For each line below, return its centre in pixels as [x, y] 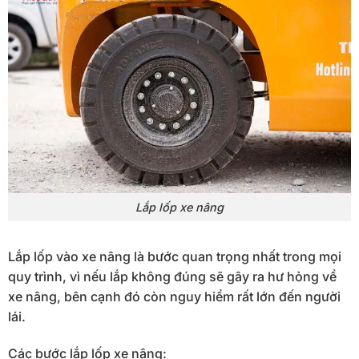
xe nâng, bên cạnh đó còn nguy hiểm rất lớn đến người [174, 296]
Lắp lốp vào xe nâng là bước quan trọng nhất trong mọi [175, 256]
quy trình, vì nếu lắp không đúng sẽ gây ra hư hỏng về [172, 276]
